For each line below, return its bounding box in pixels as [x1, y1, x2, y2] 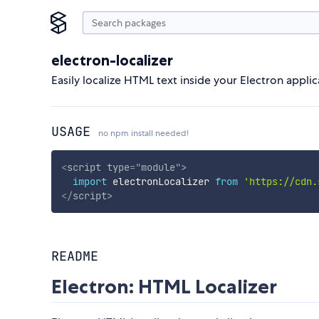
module [140, 160, 175, 174]
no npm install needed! [98, 127, 189, 139]
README [51, 248, 98, 265]
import [72, 174, 107, 188]
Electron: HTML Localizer [51, 275, 277, 299]
